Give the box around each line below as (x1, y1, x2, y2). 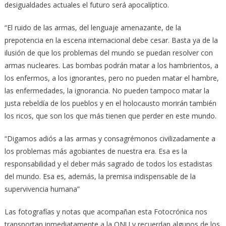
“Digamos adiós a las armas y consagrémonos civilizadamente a (4, 134, 215, 144)
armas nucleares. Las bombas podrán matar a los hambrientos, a (4, 61, 218, 71)
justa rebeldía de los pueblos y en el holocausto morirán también (4, 98, 216, 108)
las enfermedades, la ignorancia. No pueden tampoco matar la (4, 86, 209, 96)
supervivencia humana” (4, 184, 80, 194)
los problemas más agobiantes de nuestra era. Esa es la (4, 146, 187, 156)
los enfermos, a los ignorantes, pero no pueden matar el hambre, (4, 73, 219, 83)
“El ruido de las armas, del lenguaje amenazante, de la (4, 23, 181, 33)
